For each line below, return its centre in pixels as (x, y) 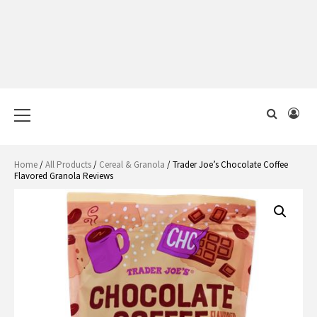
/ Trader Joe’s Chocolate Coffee (226, 165)
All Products (68, 165)
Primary (44, 102)
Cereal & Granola (132, 165)
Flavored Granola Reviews (64, 176)
